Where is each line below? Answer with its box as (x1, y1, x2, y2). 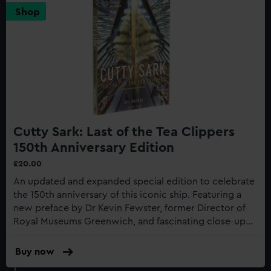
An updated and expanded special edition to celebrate (13, 176, 255, 186)
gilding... (13, 243, 51, 253)
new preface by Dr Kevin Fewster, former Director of (13, 203, 246, 213)
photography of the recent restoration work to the (13, 229, 238, 240)
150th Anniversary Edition (13, 140, 174, 154)
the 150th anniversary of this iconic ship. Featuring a (13, 189, 192, 200)
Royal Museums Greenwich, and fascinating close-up (13, 216, 246, 226)
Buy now (15, 246, 54, 256)
